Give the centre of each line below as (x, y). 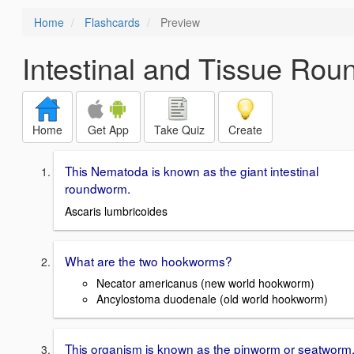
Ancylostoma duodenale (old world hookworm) (212, 299)
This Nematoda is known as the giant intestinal (192, 171)
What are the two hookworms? (149, 260)
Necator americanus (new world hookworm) (205, 283)
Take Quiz (179, 130)
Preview (179, 22)
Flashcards (112, 22)
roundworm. (98, 188)
